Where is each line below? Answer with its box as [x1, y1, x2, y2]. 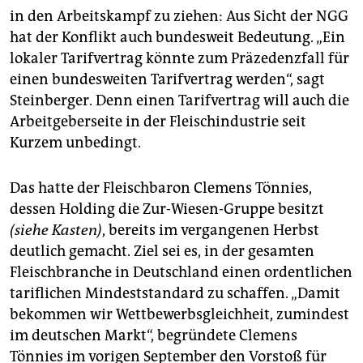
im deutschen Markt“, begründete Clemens [10, 326, 297, 344]
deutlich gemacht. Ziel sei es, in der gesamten [10, 241, 314, 260]
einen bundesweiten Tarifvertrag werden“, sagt [10, 70, 325, 88]
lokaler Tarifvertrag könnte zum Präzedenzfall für [10, 49, 349, 67]
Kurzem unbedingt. [10, 133, 141, 152]
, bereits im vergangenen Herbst [102, 220, 319, 239]
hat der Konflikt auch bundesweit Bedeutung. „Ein [10, 28, 345, 46]
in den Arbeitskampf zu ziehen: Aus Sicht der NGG [10, 6, 348, 25]
